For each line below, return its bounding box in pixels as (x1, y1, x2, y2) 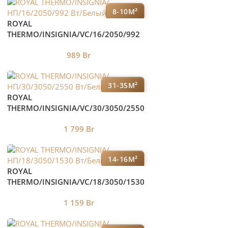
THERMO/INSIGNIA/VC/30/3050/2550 (7, 102, 145, 113)
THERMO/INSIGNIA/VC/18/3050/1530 (7, 176, 145, 187)
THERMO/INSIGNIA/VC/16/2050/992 (7, 28, 140, 39)
